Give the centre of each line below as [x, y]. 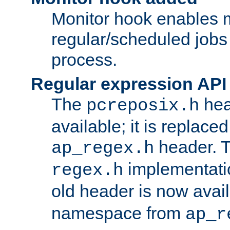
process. [84, 59]
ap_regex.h [103, 148]
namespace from [118, 213]
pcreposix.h [143, 106]
